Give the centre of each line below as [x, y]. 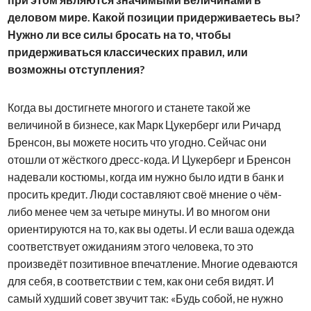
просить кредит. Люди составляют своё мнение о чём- [144, 194]
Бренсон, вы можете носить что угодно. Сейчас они [137, 142]
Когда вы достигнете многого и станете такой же [129, 107]
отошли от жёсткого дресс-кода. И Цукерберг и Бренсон [149, 159]
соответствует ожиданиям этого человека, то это [130, 246]
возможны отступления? [76, 69]
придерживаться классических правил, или [127, 51]
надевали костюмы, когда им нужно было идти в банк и [145, 176]
